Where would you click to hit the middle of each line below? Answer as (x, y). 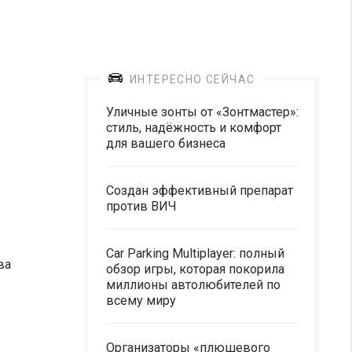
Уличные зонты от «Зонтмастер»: (202, 112)
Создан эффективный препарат (200, 191)
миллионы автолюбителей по (193, 285)
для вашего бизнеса (166, 143)
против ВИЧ (141, 206)
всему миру (141, 301)
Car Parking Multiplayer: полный (195, 253)
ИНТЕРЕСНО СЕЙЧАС (192, 79)
